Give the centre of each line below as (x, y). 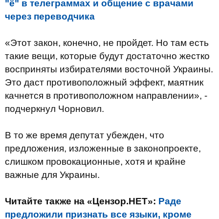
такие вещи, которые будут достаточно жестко (107, 56)
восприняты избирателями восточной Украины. (109, 69)
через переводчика (50, 16)
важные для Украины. (52, 175)
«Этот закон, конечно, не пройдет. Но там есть (107, 43)
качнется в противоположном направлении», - (106, 96)
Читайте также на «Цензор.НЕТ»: (82, 201)
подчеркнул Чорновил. (55, 109)
